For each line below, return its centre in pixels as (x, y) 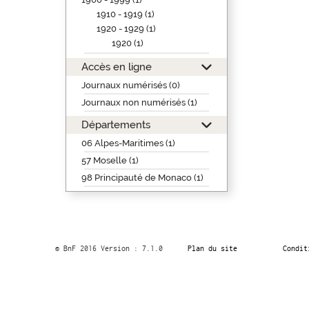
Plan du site (212, 248)
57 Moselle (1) (110, 160)
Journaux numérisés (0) (130, 85)
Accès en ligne (116, 67)
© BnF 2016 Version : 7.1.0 (109, 248)
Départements (116, 124)
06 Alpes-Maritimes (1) (128, 143)
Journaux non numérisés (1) (139, 102)
